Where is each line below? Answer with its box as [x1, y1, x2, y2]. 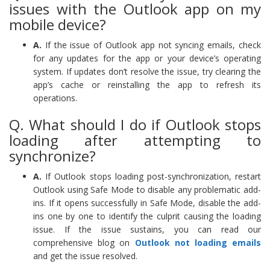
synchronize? [9, 145, 96, 166]
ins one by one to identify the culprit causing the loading [33, 210, 261, 222]
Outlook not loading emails [134, 236, 261, 248]
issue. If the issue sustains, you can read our [33, 223, 261, 235]
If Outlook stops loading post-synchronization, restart [42, 170, 261, 182]
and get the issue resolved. [33, 250, 137, 262]
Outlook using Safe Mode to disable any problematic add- [33, 183, 261, 195]
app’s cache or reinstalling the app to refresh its [33, 78, 261, 90]
